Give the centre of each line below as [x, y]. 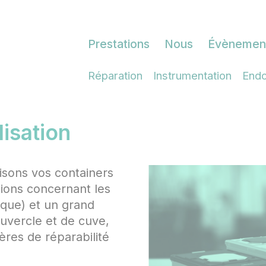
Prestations [118, 44]
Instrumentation [192, 76]
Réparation [115, 76]
